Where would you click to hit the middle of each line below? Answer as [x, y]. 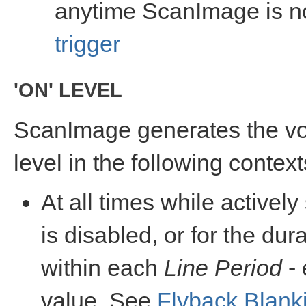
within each [102, 268]
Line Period [223, 268]
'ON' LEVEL [68, 90]
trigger [87, 44]
